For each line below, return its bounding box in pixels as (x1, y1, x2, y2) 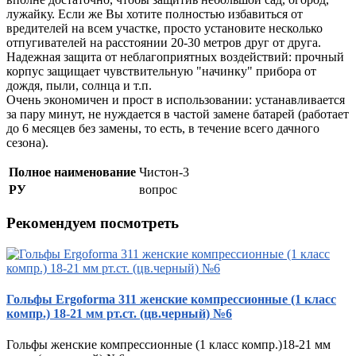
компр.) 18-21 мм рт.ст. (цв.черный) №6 (6, 306, 232, 320)
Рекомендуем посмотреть (6, 214, 179, 231)
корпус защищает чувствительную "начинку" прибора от (6, 64, 316, 79)
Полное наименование (9, 165, 136, 180)
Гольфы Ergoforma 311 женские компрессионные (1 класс (6, 292, 336, 306)
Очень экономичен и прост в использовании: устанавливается (6, 93, 345, 107)
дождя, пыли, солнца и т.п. (6, 79, 152, 93)
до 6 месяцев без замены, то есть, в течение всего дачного (6, 122, 319, 136)
